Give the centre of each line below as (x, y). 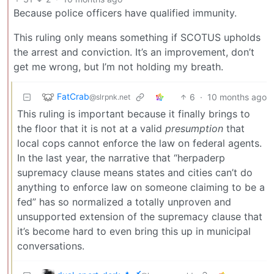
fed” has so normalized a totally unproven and (124, 202)
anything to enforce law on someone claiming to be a (141, 187)
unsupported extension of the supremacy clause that (140, 216)
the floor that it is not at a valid (91, 128)
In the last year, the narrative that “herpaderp (121, 157)
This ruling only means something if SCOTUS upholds (137, 37)
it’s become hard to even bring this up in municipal (134, 231)
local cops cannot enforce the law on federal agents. (139, 143)
